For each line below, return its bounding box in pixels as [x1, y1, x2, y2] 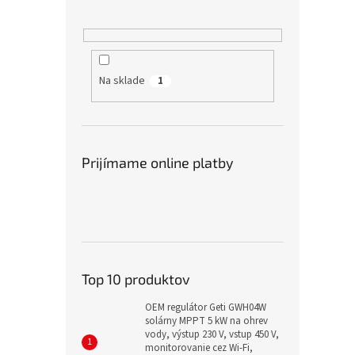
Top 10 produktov [82, 269, 190, 288]
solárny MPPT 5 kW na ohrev [145, 313, 268, 328]
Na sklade [98, 73, 145, 90]
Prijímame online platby [82, 153, 234, 171]
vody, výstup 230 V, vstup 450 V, [145, 326, 279, 342]
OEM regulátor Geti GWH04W [145, 300, 266, 315]
